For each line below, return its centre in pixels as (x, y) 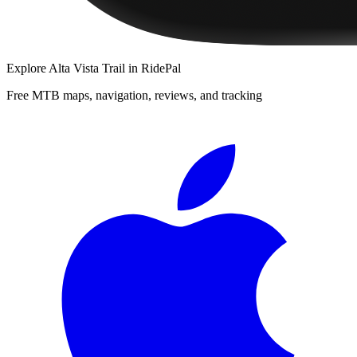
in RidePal (153, 68)
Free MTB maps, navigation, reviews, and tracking (134, 95)
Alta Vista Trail (87, 68)
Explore (27, 68)
